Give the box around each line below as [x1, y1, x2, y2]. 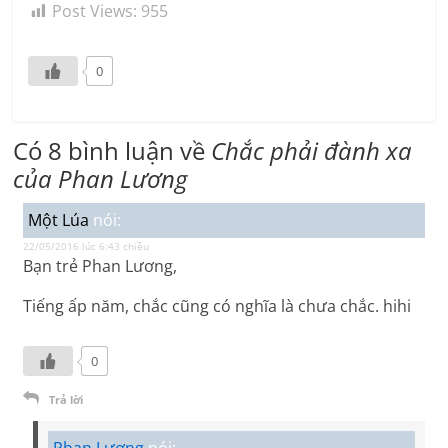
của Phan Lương [13, 162, 188, 196]
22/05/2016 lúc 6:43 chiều [23, 239, 150, 254]
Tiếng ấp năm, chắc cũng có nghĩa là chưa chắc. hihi [23, 295, 412, 318]
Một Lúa [28, 209, 90, 232]
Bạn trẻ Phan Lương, [23, 255, 178, 278]
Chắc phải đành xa [211, 134, 413, 168]
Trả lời [49, 392, 84, 408]
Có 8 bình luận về [13, 134, 212, 168]
